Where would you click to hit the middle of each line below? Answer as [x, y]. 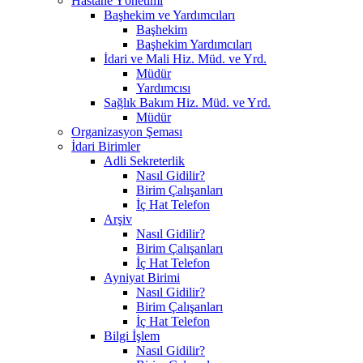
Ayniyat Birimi [142, 277]
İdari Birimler [106, 146]
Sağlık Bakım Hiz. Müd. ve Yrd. [187, 102]
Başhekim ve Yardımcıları [169, 15]
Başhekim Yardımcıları [194, 44]
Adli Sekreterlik [144, 160]
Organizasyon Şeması [127, 131]
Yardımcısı [163, 88]
